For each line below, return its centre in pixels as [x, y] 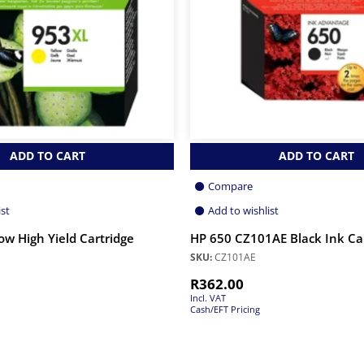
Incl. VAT [208, 298]
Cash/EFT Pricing [225, 310]
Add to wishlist [243, 211]
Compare [230, 186]
